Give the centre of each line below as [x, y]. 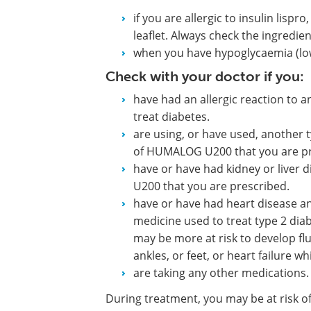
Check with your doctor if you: [205, 76]
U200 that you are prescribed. [211, 186]
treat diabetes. [171, 117]
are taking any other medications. [221, 273]
